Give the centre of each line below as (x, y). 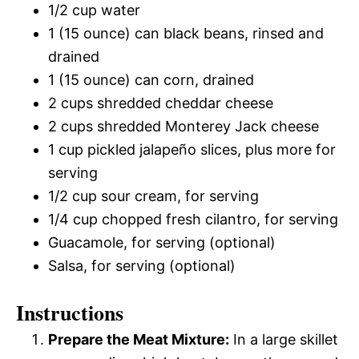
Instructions (70, 313)
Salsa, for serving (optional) (142, 266)
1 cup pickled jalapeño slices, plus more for (192, 150)
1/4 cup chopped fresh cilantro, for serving (193, 220)
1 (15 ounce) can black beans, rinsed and (186, 34)
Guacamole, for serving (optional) (162, 243)
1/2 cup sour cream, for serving (153, 196)
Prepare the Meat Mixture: (139, 340)
